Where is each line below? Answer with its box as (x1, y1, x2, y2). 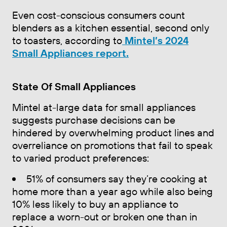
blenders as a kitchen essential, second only (12, 21, 209, 34)
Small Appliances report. (12, 46, 129, 59)
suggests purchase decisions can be (12, 113, 175, 126)
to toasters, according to (12, 33, 122, 47)
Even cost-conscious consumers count (12, 8, 185, 21)
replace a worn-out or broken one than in (12, 210, 197, 223)
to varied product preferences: (12, 151, 149, 164)
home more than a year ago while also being (12, 184, 213, 198)
